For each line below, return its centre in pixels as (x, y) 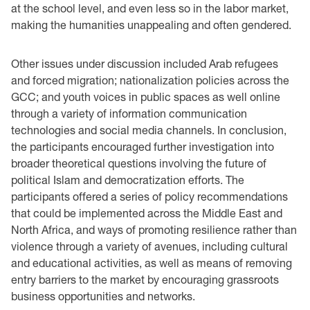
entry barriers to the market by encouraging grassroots (145, 279)
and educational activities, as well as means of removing (152, 262)
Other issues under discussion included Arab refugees (145, 63)
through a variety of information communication (129, 113)
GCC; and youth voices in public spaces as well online (146, 96)
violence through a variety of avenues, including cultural (149, 246)
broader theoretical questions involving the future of (139, 163)
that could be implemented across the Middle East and (147, 212)
